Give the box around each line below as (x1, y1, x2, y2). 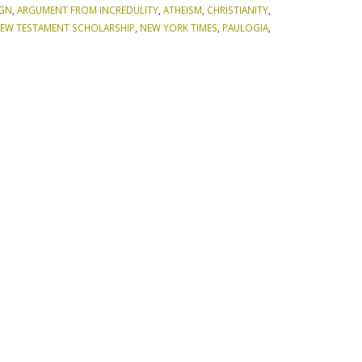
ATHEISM (162, 2, 202, 16)
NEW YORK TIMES (140, 20, 218, 34)
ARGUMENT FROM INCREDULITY (16, 2, 158, 16)
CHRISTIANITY (206, 2, 268, 16)
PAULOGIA (222, 20, 269, 34)
